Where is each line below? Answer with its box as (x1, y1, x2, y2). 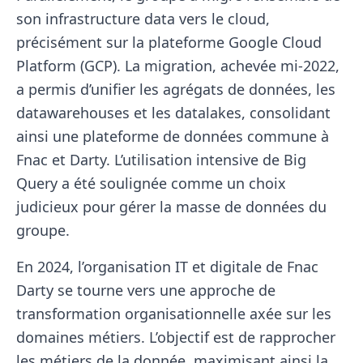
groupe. (16, 220, 70, 241)
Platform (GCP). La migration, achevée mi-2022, (16, 56, 340, 76)
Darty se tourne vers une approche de (16, 280, 275, 301)
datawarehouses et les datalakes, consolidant (16, 103, 331, 123)
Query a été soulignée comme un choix (16, 173, 286, 194)
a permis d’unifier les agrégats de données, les (16, 79, 335, 100)
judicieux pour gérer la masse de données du (16, 197, 327, 217)
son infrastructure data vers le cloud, (16, 9, 270, 29)
